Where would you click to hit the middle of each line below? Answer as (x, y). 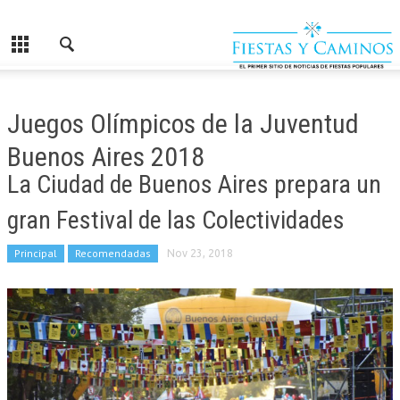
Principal (36, 253)
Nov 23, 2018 (200, 253)
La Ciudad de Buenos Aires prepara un (194, 184)
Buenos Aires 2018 (106, 157)
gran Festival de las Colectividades (176, 220)
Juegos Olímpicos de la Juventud (183, 124)
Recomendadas (113, 253)
